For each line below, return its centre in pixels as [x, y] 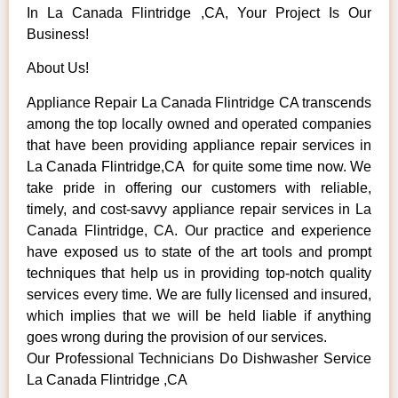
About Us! [58, 68]
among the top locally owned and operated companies [199, 123]
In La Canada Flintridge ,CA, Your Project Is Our [199, 12]
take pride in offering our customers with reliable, [199, 187]
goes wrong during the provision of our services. [177, 337]
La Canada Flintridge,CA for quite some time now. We [199, 166]
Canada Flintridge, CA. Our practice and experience [199, 230]
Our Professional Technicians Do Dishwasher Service [199, 358]
